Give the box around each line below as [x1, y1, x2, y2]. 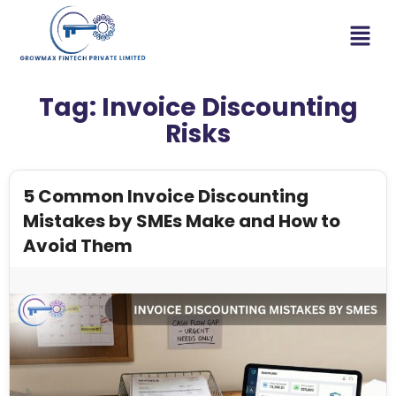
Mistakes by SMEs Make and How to [23, 208, 340, 233]
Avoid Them [23, 232, 133, 258]
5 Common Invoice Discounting [23, 183, 308, 209]
